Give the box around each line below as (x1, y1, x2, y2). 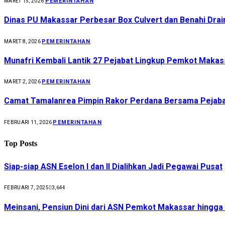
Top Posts (4, 139, 37, 148)
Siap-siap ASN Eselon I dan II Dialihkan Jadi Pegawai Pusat (4, 162, 222, 172)
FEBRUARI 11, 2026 (4, 119, 52, 125)
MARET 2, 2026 (4, 79, 41, 85)
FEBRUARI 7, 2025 (4, 185, 49, 191)
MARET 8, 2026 (4, 38, 41, 44)
